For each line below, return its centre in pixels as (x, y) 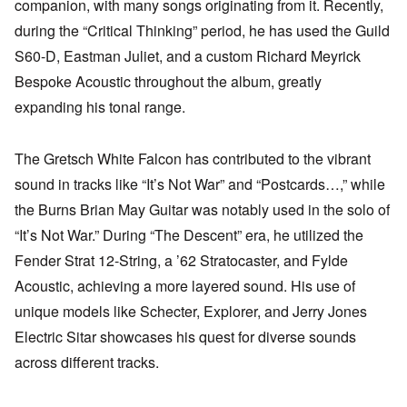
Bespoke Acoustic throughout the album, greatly (168, 82)
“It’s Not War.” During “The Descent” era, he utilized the (189, 235)
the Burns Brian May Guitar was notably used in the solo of (202, 210)
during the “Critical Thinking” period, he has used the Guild (202, 31)
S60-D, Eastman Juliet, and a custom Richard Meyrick (188, 56)
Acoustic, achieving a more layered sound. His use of (185, 286)
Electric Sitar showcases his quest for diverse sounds (185, 337)
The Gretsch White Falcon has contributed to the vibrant (193, 159)
